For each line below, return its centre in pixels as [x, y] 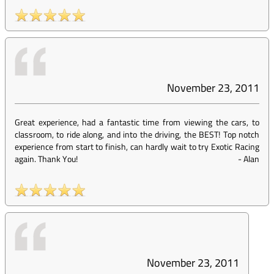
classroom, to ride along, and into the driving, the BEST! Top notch [137, 134]
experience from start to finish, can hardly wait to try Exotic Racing [137, 146]
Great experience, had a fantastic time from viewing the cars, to [137, 122]
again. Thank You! [46, 159]
